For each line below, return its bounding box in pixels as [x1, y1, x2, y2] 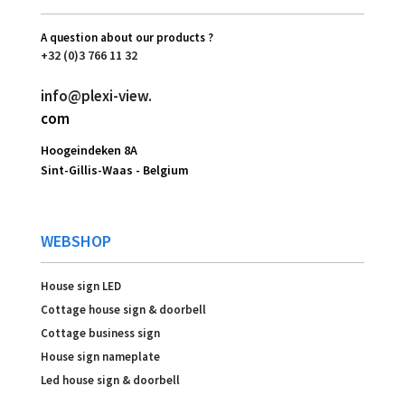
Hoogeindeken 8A [41, 141, 137, 158]
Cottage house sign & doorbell [41, 301, 206, 317]
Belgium [143, 161, 189, 178]
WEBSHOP [41, 230, 111, 251]
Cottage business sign [41, 325, 160, 341]
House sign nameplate [41, 348, 160, 364]
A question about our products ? [41, 29, 213, 45]
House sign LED [41, 278, 121, 294]
